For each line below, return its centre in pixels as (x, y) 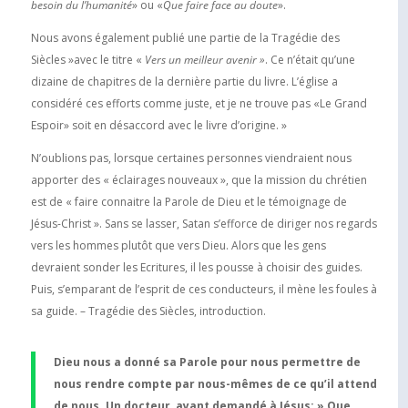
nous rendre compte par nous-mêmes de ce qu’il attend (215, 383)
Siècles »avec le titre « (87, 59)
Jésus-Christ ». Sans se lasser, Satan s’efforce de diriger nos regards (204, 223)
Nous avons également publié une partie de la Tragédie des (185, 37)
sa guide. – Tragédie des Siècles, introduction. (148, 311)
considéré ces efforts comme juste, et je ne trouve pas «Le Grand (199, 103)
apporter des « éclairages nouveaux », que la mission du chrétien (199, 179)
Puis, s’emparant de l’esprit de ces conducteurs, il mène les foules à (204, 289)
